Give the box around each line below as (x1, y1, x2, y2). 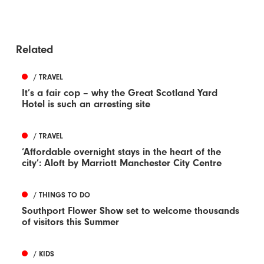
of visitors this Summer (22, 216, 120, 228)
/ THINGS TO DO (34, 190, 91, 200)
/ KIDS (34, 249, 55, 259)
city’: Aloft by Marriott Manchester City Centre (22, 157, 222, 169)
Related (16, 43, 54, 57)
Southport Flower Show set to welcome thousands (22, 205, 240, 217)
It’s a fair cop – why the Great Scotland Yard (22, 87, 218, 99)
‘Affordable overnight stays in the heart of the (22, 146, 222, 158)
